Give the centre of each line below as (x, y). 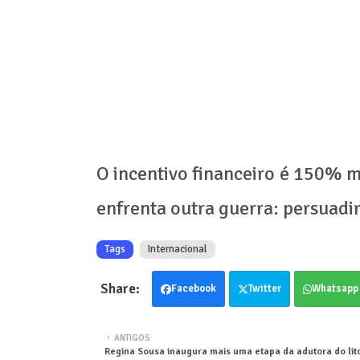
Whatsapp (335, 289)
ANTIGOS (132, 338)
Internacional (177, 250)
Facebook (193, 289)
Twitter (264, 289)
